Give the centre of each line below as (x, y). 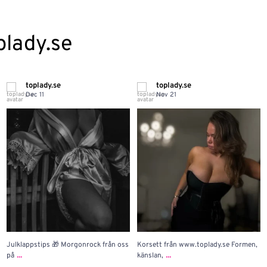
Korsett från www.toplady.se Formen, (198, 245)
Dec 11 (35, 94)
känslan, (150, 255)
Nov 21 (167, 94)
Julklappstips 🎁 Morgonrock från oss (67, 245)
